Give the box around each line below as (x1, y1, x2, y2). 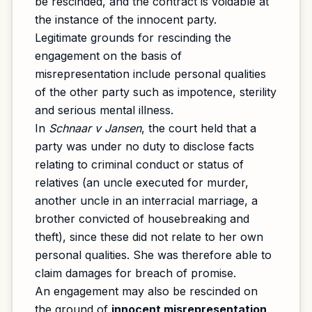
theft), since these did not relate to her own (35, 230, 263, 244)
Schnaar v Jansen (49, 121, 141, 135)
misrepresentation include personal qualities (35, 67, 266, 81)
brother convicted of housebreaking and (35, 212, 249, 226)
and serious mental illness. (35, 103, 173, 117)
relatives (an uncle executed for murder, (35, 175, 249, 189)
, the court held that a (141, 121, 256, 135)
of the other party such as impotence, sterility (35, 85, 276, 99)
